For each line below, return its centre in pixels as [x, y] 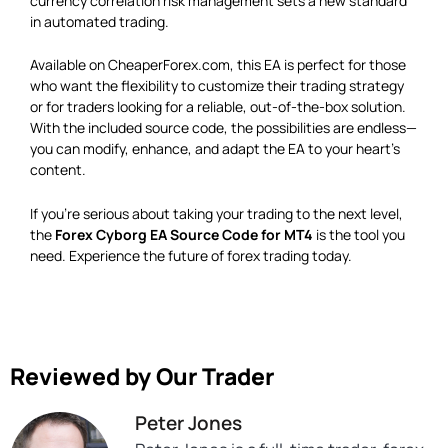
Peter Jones [188, 422]
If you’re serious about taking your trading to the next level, [216, 213]
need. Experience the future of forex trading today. [191, 255]
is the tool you [359, 234]
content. [58, 170]
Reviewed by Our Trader [142, 375]
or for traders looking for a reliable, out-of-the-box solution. [218, 107]
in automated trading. [99, 22]
